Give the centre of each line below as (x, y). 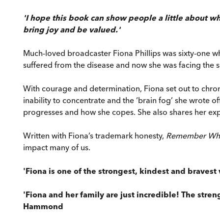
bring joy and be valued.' (72, 29)
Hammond (43, 206)
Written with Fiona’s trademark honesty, (95, 135)
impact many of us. (57, 147)
